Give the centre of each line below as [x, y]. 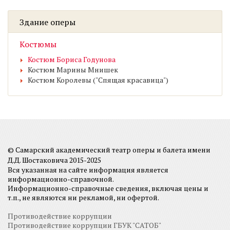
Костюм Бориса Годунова [72, 59]
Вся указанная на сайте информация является [88, 170]
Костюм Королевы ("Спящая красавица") [98, 80]
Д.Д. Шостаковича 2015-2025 [54, 160]
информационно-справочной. [61, 179]
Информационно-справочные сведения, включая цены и [108, 188]
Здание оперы [47, 22]
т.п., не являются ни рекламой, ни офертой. [83, 197]
